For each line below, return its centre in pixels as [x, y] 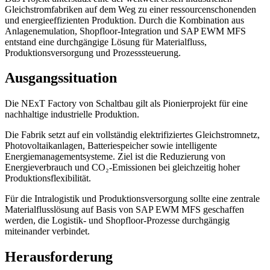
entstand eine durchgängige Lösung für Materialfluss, [106, 42]
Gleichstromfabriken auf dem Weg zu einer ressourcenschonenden [130, 9]
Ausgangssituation [61, 78]
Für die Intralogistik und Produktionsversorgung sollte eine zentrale [132, 199]
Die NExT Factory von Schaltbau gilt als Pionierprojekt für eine [126, 104]
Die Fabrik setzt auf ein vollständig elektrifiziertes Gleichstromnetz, [132, 135]
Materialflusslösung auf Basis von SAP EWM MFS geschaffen [124, 210]
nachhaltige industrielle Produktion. [72, 115]
